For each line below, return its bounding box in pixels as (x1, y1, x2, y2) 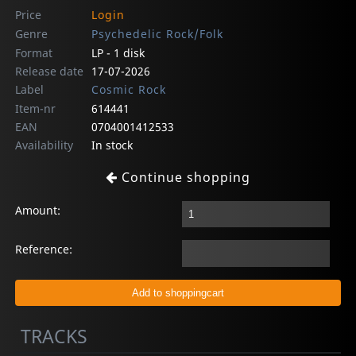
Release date (15, 63, 84, 79)
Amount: (15, 202, 61, 218)
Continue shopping (118, 168, 250, 186)
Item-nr (15, 100, 56, 116)
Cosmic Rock (91, 81, 166, 97)
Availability (15, 137, 74, 153)
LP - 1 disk (91, 44, 145, 60)
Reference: (15, 242, 73, 257)
